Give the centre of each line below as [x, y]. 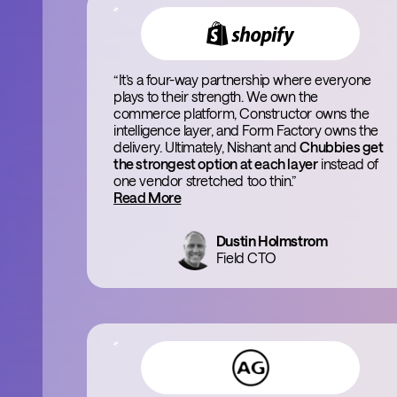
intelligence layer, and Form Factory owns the [246, 130]
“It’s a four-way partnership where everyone [242, 79]
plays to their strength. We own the [216, 96]
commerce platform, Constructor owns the [241, 113]
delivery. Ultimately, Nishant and [207, 147]
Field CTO [246, 257]
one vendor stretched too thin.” [205, 180]
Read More [148, 197]
